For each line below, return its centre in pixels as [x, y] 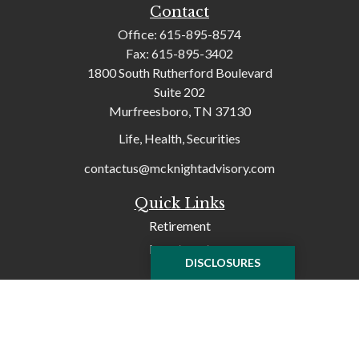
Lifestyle [179, 318]
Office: [139, 34]
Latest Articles [179, 341]
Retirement [179, 225]
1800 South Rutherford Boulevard [179, 73]
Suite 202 [179, 92]
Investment [179, 248]
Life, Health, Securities [179, 138]
